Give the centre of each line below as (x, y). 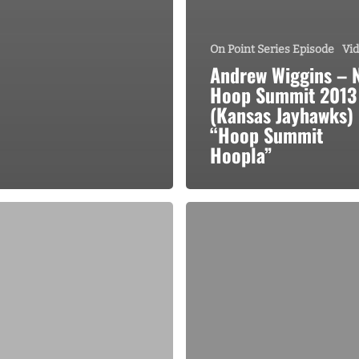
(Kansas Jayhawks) (282, 114)
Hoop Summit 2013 (283, 94)
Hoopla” (241, 154)
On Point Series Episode (272, 49)
